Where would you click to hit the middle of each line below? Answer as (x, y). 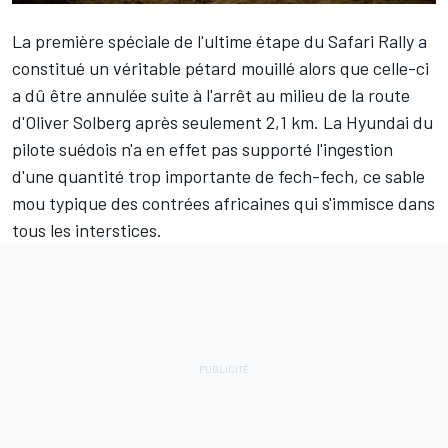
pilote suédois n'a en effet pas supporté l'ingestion (202, 148)
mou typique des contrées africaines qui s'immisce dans (223, 202)
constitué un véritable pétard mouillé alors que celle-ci (220, 67)
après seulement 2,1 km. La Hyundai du (282, 121)
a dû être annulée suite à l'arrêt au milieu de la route (211, 94)
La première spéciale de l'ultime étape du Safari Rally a (219, 40)
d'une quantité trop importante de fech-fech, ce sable (218, 175)
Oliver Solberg (78, 121)
